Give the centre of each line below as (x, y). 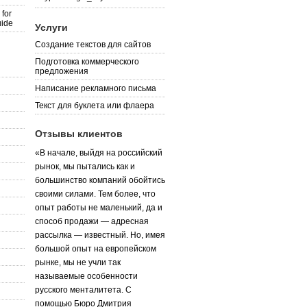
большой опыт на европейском (96, 248)
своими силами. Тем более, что (95, 194)
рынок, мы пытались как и (85, 166)
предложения (62, 71)
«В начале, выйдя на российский (99, 152)
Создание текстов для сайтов (93, 44)
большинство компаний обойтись (100, 180)
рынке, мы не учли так (78, 262)
